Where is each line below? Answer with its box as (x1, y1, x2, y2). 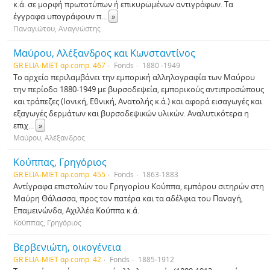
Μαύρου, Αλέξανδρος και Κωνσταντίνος (13, 46, 195, 60)
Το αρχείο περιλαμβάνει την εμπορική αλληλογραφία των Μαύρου (13, 72, 255, 83)
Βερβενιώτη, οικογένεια (13, 240, 121, 254)
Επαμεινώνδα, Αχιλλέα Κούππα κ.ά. (13, 205, 139, 216)
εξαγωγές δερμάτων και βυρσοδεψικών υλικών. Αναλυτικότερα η (13, 108, 249, 119)
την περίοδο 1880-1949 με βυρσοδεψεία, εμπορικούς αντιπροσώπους (13, 84, 264, 95)
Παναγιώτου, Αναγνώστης (13, 24, 101, 33)
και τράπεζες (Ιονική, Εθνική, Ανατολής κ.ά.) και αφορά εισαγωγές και (13, 96, 262, 107)
